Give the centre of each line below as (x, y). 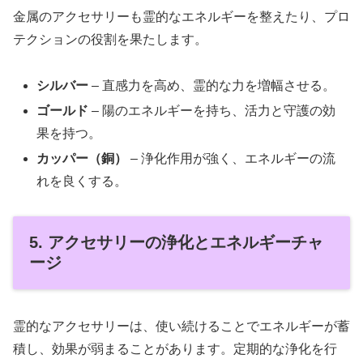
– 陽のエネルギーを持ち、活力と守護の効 (212, 110)
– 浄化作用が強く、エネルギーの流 (232, 159)
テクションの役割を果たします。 (110, 39)
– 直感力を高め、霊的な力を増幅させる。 (212, 85)
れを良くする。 (82, 181)
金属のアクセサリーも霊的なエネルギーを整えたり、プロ (181, 16)
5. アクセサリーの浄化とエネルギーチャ (176, 242)
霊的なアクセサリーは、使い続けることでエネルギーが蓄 (181, 327)
